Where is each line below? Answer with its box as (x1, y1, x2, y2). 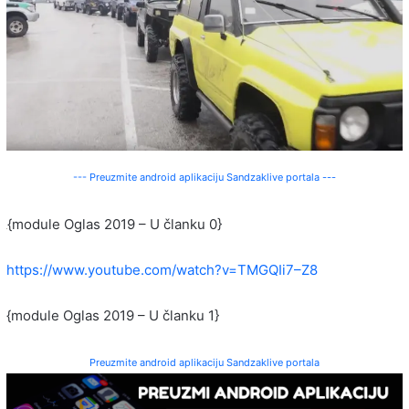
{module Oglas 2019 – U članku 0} (7, 215, 222, 233)
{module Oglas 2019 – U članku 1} (6, 306, 219, 324)
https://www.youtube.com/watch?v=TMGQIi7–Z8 (6, 260, 318, 278)
